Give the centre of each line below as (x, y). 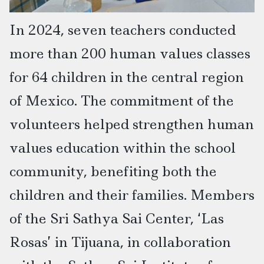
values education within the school (123, 147)
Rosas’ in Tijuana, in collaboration (120, 242)
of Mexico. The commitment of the (122, 100)
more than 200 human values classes (130, 53)
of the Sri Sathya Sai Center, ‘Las (117, 218)
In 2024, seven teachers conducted (123, 29)
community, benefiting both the (113, 171)
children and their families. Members (132, 194)
